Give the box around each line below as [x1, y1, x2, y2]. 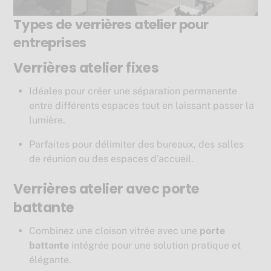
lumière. [29, 114, 65, 126]
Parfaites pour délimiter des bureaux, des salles [29, 138, 244, 150]
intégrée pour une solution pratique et [69, 240, 241, 252]
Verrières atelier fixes [13, 57, 159, 77]
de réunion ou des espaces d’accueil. [29, 152, 194, 165]
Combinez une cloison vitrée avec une [29, 225, 200, 237]
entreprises [13, 33, 87, 52]
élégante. [29, 254, 71, 266]
